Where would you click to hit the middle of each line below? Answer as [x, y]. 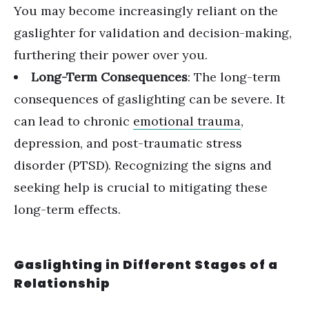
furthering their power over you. [111, 55]
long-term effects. [67, 209]
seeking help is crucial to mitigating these [141, 187]
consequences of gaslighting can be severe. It [149, 99]
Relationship [62, 283]
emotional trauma [187, 121]
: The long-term [234, 77]
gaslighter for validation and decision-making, [153, 33]
